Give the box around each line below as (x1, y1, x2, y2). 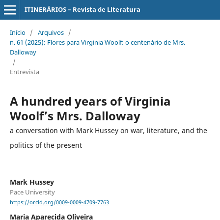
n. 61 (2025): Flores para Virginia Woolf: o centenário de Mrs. (9, 37, 185, 47)
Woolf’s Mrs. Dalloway (9, 107, 140, 124)
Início (9, 27, 26, 37)
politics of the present (9, 140, 82, 150)
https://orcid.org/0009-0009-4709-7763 (9, 199, 109, 206)
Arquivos (37, 27, 64, 37)
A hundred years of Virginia (9, 92, 171, 109)
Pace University (9, 187, 55, 196)
